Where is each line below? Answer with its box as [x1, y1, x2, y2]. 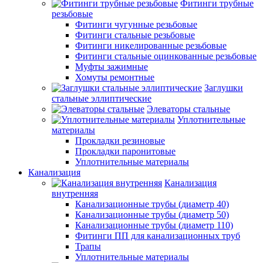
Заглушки [204, 82, 243, 93]
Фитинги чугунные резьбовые [75, 19, 197, 29]
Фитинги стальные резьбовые [75, 29, 195, 40]
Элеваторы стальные [147, 103, 230, 114]
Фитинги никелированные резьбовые [75, 40, 227, 50]
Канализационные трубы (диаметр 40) [75, 198, 229, 209]
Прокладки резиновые [75, 135, 165, 146]
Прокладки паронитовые [75, 146, 176, 156]
